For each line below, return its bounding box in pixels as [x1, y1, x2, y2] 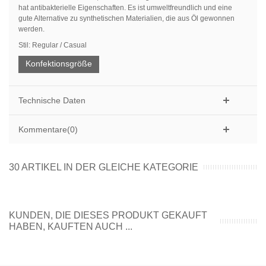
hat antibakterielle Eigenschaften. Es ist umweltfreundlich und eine [18, 4, 232, 12]
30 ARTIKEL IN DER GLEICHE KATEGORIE [9, 162, 198, 173]
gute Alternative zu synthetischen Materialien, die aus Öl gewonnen [18, 14, 235, 23]
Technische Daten [18, 96, 85, 106]
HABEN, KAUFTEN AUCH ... [9, 221, 132, 232]
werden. [18, 25, 45, 34]
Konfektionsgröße [25, 59, 92, 69]
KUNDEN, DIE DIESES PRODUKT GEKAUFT [9, 210, 207, 221]
